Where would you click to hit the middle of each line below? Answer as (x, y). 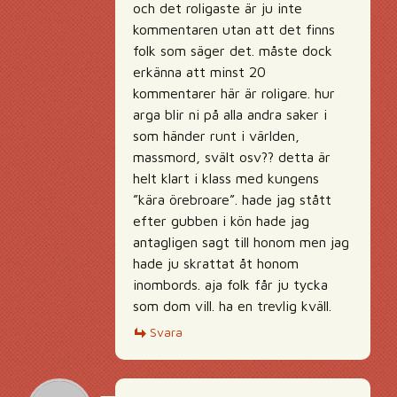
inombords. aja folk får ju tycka (230, 284)
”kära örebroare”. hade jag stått (232, 199)
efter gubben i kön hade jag (221, 221)
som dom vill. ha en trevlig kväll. (232, 306)
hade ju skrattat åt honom (216, 263)
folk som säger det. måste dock (233, 51)
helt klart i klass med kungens (226, 178)
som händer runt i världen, (216, 136)
